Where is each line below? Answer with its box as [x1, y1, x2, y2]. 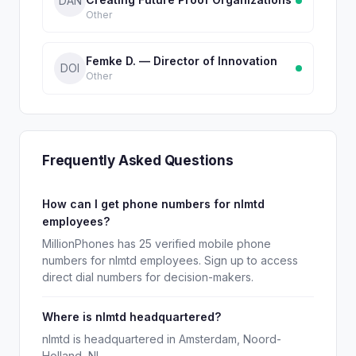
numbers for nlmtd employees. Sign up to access [42, 253, 298, 267]
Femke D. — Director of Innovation [86, 53, 277, 68]
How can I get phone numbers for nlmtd [42, 197, 265, 211]
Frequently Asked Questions [42, 153, 234, 168]
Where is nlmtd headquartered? [42, 310, 221, 323]
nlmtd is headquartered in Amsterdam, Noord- [42, 332, 281, 346]
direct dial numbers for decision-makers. [42, 270, 253, 284]
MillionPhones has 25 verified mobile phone [42, 237, 271, 250]
